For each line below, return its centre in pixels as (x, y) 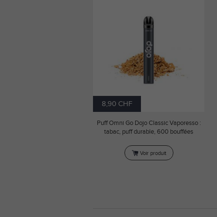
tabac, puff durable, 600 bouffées (149, 132)
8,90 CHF (117, 104)
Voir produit (153, 153)
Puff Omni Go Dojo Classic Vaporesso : (149, 123)
